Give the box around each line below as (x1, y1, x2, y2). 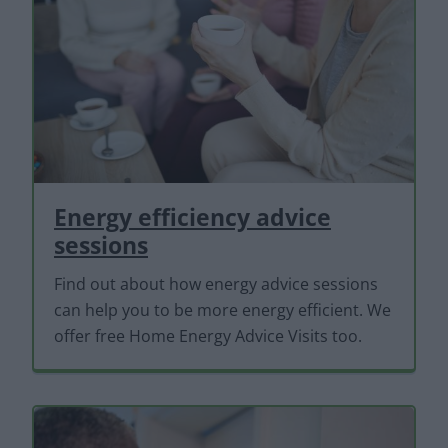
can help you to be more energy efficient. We (54, 299, 391, 322)
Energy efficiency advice (54, 201, 331, 234)
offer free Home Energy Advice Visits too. (54, 325, 362, 348)
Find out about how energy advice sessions (54, 273, 378, 296)
